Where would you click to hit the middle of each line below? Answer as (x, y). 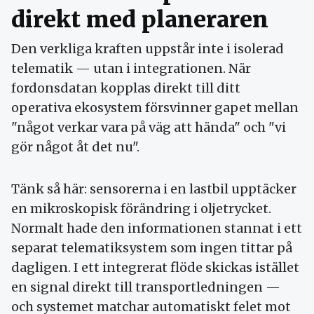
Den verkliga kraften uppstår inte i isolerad (148, 48)
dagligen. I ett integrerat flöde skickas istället (155, 267)
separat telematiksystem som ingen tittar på (152, 247)
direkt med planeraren (140, 19)
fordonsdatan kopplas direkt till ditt (126, 88)
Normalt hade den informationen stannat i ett (157, 228)
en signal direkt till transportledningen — (146, 287)
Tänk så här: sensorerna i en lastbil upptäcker (154, 189)
